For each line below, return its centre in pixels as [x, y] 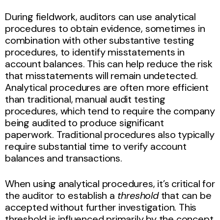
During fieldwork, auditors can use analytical [100, 16]
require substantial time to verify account [96, 146]
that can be [185, 195]
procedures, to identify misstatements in [95, 52]
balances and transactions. [64, 158]
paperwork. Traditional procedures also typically [110, 134]
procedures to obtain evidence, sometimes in [105, 28]
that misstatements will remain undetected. [101, 75]
